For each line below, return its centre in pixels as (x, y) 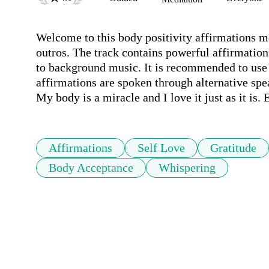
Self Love (161, 148)
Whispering (187, 168)
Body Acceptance (91, 168)
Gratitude (233, 148)
